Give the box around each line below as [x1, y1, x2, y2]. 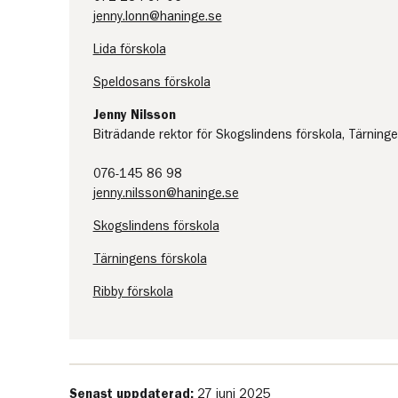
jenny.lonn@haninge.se [92, 9, 222, 23]
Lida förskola [92, 42, 166, 56]
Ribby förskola [92, 284, 173, 298]
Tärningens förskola [92, 251, 207, 266]
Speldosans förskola [92, 75, 211, 89]
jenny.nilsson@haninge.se [92, 186, 239, 200]
